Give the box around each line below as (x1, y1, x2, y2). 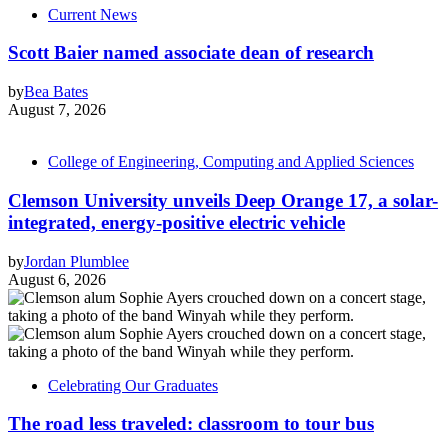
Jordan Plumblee (24, 252, 129, 270)
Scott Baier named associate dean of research (8, 42, 374, 64)
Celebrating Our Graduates (48, 376, 218, 394)
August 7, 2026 (8, 101, 106, 119)
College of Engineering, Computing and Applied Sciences (48, 153, 414, 171)
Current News (48, 5, 137, 23)
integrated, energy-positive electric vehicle (8, 211, 345, 233)
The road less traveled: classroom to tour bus (8, 413, 374, 435)
